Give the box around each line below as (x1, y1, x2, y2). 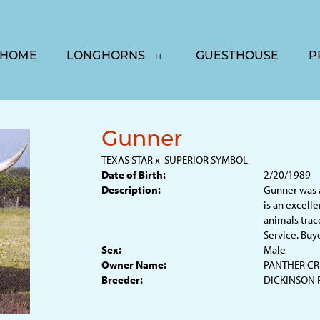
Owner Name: (101, 258, 166, 271)
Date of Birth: (101, 168, 166, 181)
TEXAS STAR (101, 153, 153, 166)
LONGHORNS (66, 51, 146, 62)
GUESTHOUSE (195, 51, 279, 62)
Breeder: (101, 273, 143, 286)
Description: (101, 183, 161, 196)
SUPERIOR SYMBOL (164, 153, 248, 166)
